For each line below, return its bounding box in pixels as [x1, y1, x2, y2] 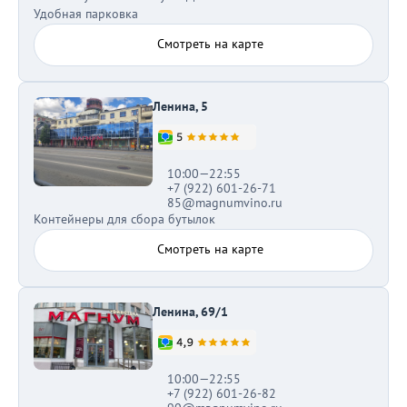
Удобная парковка [34, 5, 138, 22]
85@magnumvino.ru [166, 194, 283, 211]
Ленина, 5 [152, 98, 208, 114]
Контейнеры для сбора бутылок [34, 211, 215, 227]
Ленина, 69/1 [152, 303, 228, 320]
